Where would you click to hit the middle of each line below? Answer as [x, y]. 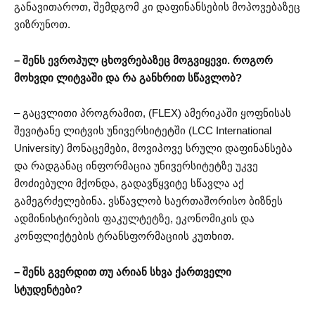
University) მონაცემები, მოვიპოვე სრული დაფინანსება [153, 148]
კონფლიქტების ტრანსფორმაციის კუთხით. [124, 236]
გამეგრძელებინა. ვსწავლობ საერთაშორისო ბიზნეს [148, 201]
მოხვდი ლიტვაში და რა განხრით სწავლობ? [128, 77]
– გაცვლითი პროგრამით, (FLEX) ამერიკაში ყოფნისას [153, 113]
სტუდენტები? [48, 289]
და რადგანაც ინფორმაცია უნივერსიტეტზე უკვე [136, 166]
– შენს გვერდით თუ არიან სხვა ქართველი [123, 271]
